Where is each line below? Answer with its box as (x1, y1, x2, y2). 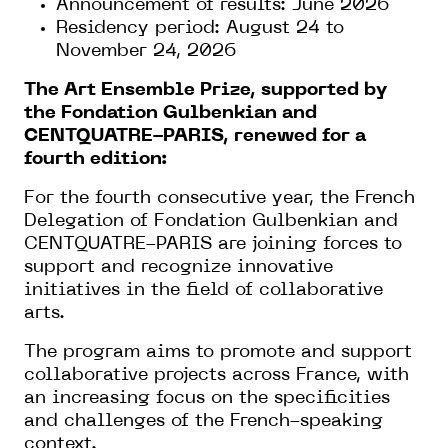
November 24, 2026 (56, 42, 236, 60)
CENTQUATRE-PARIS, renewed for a (24, 127, 366, 145)
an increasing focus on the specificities (24, 389, 390, 407)
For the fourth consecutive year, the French (24, 189, 415, 207)
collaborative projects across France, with (24, 366, 409, 384)
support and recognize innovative (24, 258, 333, 276)
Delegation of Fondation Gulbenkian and (24, 212, 398, 230)
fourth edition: (24, 150, 167, 168)
